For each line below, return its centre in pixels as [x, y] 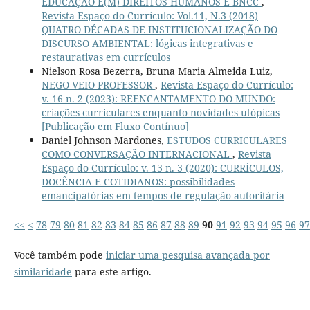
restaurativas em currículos [106, 57]
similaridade [43, 272]
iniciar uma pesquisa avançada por [188, 255]
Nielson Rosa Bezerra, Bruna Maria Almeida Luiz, [157, 71]
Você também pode [60, 255]
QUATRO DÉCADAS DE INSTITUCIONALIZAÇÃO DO [159, 30]
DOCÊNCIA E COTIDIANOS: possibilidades [138, 182]
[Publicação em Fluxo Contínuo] [115, 127]
